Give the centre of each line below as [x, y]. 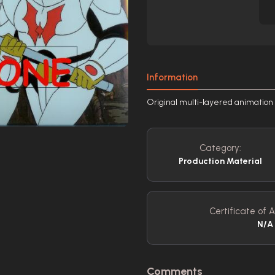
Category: [220, 148]
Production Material [220, 161]
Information [172, 77]
